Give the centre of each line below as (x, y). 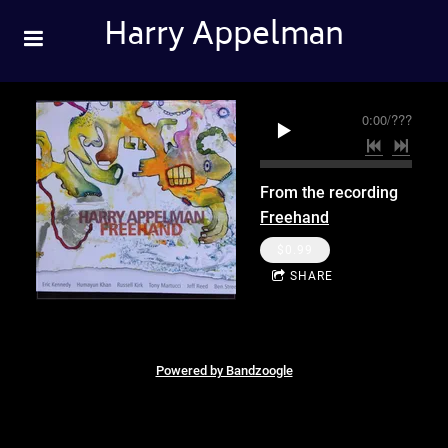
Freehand (294, 217)
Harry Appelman (224, 37)
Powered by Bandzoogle (224, 370)
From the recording (329, 192)
